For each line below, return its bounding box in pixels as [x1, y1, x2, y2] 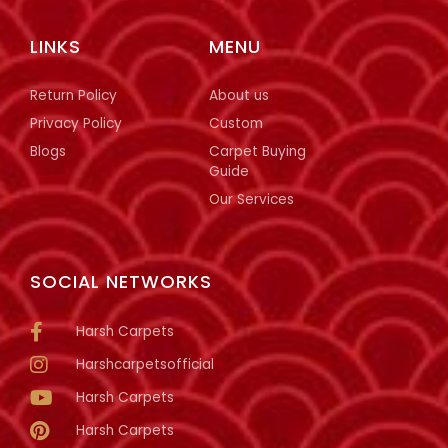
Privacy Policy [30, 114, 122, 134]
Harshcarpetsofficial [76, 354, 214, 374]
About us [209, 86, 270, 106]
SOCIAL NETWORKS [30, 269, 212, 295]
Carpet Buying [209, 142, 307, 162]
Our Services [209, 190, 295, 210]
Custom [209, 114, 264, 134]
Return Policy [30, 86, 117, 106]
